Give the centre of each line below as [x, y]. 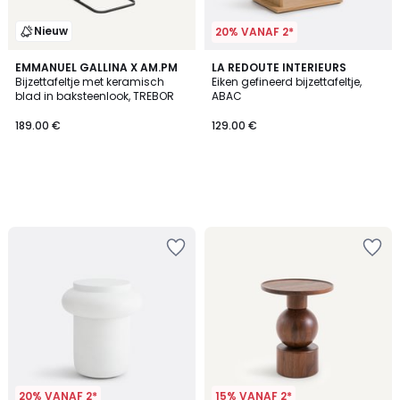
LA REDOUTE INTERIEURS [279, 67]
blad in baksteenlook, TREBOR [95, 96]
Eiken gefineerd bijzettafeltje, [287, 82]
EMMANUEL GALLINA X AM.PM [96, 67]
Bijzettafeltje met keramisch [90, 82]
